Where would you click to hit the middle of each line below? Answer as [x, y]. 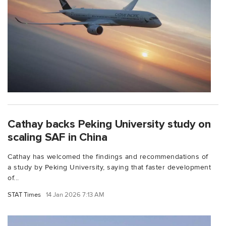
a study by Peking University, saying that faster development [109, 167]
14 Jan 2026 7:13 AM [75, 194]
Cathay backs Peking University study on [109, 124]
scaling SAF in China [58, 137]
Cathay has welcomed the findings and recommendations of [108, 156]
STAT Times [24, 194]
